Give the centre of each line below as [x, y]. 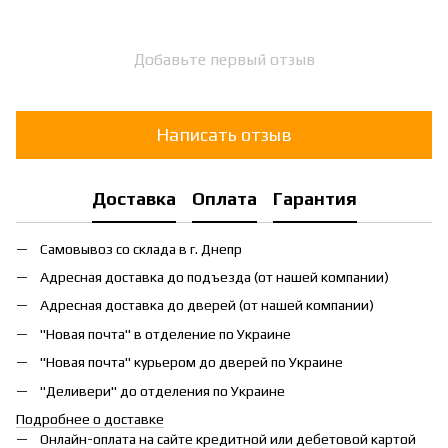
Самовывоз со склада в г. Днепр [141, 248]
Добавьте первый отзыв [224, 59]
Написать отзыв [224, 135]
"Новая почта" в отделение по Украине [165, 333]
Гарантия [314, 199]
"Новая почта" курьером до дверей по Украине [191, 362]
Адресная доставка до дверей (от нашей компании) [207, 305]
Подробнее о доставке [90, 418]
